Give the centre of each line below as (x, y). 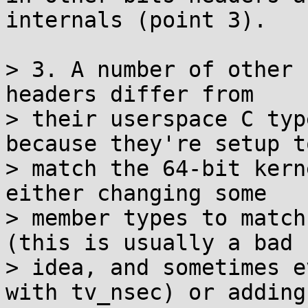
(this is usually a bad (149, 243)
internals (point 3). (136, 20)
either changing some (136, 193)
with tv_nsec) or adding (156, 292)
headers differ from (130, 94)
